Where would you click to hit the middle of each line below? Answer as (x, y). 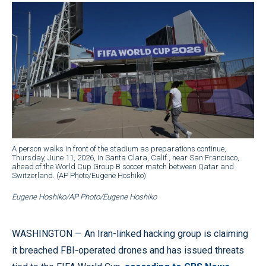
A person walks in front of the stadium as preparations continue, (119, 148)
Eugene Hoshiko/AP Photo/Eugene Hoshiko (84, 197)
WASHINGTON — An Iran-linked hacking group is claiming (130, 233)
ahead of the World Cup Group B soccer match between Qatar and (123, 166)
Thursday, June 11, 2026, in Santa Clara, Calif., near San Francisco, (126, 157)
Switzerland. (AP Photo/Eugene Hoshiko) (79, 175)
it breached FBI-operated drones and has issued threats (128, 250)
